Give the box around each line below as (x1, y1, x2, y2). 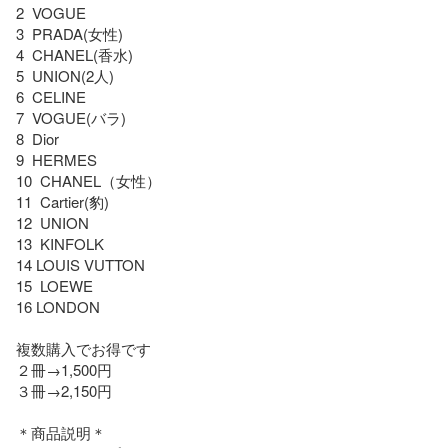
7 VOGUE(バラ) (16, 106, 126, 128)
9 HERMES (16, 148, 97, 170)
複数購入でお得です (16, 337, 151, 359)
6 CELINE (16, 85, 86, 107)
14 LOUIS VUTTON (16, 253, 145, 275)
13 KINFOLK (16, 232, 104, 254)
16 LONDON (16, 295, 100, 317)
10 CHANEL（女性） (16, 169, 161, 191)
